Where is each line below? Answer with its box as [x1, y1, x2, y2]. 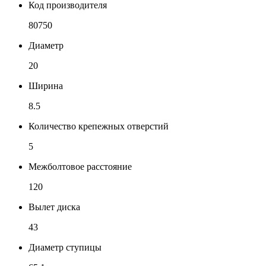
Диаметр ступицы [28, 242, 102, 252]
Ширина [28, 80, 63, 91]
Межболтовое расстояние [28, 161, 132, 172]
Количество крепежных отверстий [28, 121, 169, 131]
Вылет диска [28, 201, 80, 212]
